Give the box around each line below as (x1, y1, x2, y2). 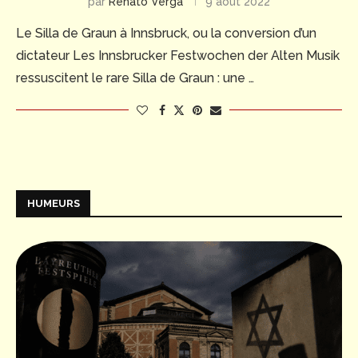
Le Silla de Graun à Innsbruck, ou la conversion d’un (16, 25, 316, 41)
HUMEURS (27, 197, 80, 209)
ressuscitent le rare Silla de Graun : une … (16, 70, 254, 86)
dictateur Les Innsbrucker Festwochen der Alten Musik (16, 47, 340, 63)
